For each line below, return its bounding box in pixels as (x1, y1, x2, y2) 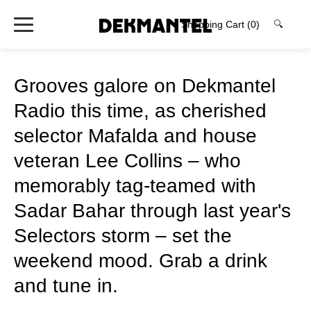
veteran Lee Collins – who (14, 150, 241, 171)
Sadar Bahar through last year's (14, 200, 291, 221)
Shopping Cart (181, 19, 247, 30)
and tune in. (14, 275, 118, 296)
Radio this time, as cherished (14, 100, 267, 121)
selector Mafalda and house (14, 125, 257, 146)
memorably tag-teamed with (14, 175, 256, 196)
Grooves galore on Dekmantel (14, 75, 276, 96)
